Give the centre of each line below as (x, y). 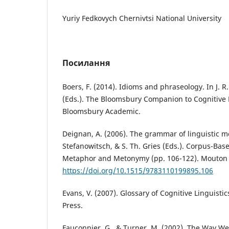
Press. (73, 205)
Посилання (86, 63)
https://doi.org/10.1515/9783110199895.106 (138, 171)
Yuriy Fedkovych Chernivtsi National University (142, 18)
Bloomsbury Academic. (101, 111)
